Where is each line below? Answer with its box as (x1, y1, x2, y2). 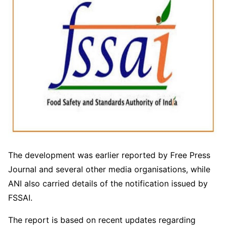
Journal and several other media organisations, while (8, 164, 210, 174)
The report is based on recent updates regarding (8, 214, 196, 225)
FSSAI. (8, 192, 32, 203)
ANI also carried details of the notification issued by (8, 178, 208, 188)
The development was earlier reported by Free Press (8, 149, 210, 160)
